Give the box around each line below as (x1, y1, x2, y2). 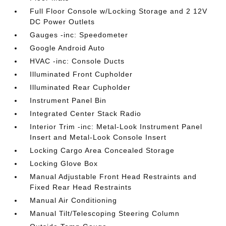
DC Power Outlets (30, 18, 95, 26)
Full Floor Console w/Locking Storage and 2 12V (30, 7, 208, 15)
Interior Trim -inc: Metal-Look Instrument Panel (30, 123, 203, 131)
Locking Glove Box (30, 159, 98, 167)
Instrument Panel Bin (30, 96, 107, 104)
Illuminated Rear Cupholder (30, 83, 131, 91)
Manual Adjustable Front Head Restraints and (30, 173, 197, 181)
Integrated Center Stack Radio (30, 109, 142, 118)
